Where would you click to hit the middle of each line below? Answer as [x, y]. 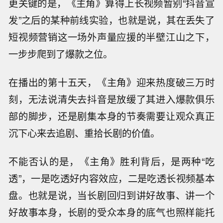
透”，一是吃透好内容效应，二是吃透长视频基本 [111, 178]
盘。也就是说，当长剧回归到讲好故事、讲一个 [111, 195]
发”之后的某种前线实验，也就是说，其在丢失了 [111, 20]
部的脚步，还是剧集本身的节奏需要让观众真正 [111, 116]
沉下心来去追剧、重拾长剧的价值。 [84, 133]
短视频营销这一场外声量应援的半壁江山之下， [111, 37]
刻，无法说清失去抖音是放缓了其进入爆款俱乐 [111, 99]
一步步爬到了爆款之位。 [61, 54]
